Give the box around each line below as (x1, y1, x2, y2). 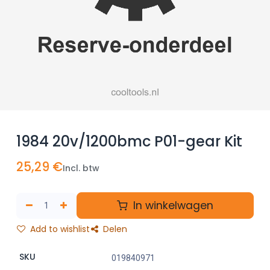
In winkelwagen (130, 198, 213, 213)
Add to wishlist (28, 223, 90, 236)
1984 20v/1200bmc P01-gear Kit (16, 131, 242, 152)
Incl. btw (63, 162, 99, 175)
